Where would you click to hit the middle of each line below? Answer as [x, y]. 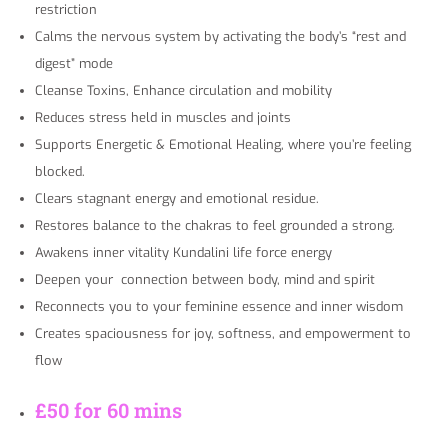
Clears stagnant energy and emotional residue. [179, 199]
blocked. [62, 172]
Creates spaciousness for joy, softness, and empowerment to [223, 334]
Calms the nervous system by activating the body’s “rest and [220, 37]
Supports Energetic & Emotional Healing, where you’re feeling [223, 145]
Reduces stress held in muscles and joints [163, 118]
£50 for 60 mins [108, 410]
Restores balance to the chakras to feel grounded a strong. [215, 226]
